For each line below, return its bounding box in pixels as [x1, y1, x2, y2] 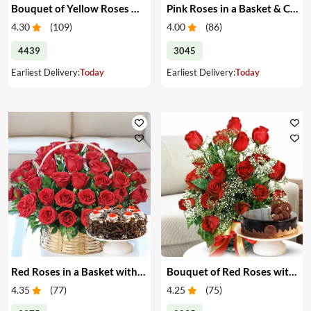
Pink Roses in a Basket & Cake [289, 1, 298, 15]
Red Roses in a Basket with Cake [137, 264, 145, 278]
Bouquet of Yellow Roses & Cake [131, 1, 139, 15]
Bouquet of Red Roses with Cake [288, 264, 296, 278]
